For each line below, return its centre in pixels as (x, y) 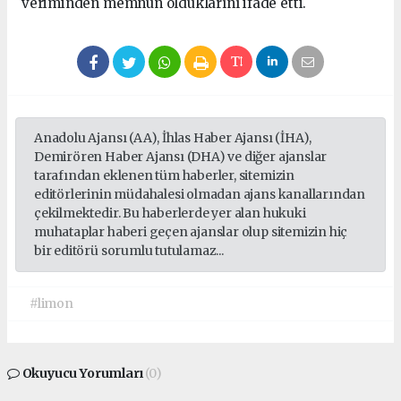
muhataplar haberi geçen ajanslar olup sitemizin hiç (191, 231)
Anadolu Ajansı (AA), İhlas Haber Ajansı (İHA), (173, 137)
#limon (51, 303)
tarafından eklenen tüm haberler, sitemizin (164, 175)
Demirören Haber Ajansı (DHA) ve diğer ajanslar (181, 156)
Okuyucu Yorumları (82, 373)
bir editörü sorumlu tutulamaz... (129, 250)
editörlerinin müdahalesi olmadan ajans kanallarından (200, 194)
